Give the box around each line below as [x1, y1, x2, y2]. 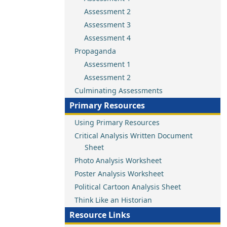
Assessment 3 [84, 20, 131, 29]
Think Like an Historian [74, 195, 152, 205]
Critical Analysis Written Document [74, 131, 193, 140]
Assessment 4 [84, 33, 131, 43]
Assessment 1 [84, 59, 131, 69]
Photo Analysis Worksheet [74, 156, 162, 165]
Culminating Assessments [74, 86, 163, 95]
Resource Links [69, 209, 130, 220]
